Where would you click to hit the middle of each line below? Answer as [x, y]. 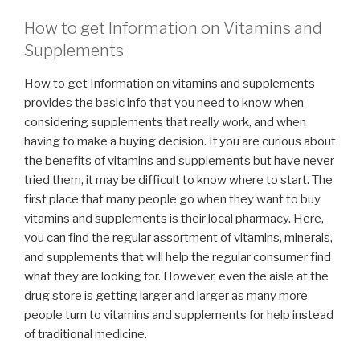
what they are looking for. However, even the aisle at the [176, 276]
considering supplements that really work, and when [165, 122]
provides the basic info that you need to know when [164, 103]
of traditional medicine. [86, 334]
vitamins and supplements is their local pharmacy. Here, [174, 219]
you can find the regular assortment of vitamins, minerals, [178, 238]
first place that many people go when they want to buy [172, 199]
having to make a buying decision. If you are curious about [180, 141]
